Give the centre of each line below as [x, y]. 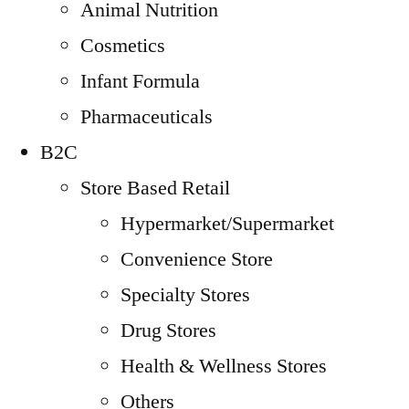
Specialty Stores [185, 295]
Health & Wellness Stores [224, 366]
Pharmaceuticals [147, 117]
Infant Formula [140, 81]
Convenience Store [197, 259]
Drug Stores [168, 330]
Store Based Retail [155, 188]
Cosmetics [123, 46]
